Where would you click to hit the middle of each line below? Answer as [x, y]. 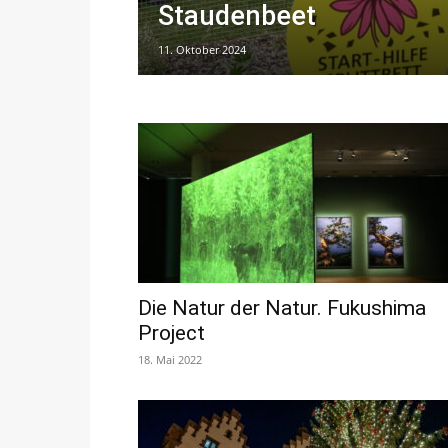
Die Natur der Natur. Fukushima [282, 307]
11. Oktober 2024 [202, 49]
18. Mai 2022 [170, 359]
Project [171, 332]
